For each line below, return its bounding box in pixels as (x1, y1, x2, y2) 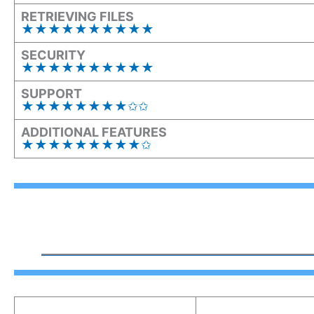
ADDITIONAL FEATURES (21, 124, 167, 139)
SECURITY (21, 47, 86, 62)
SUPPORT (21, 86, 82, 101)
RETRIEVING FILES (21, 8, 134, 24)
